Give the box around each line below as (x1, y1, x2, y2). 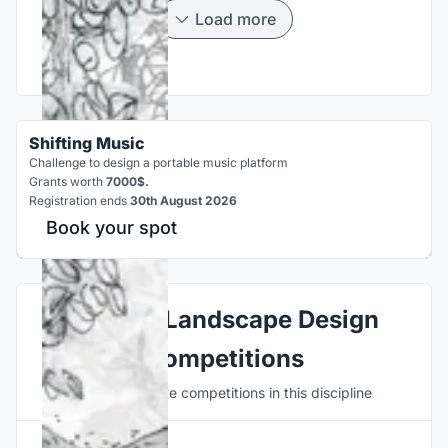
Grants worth (29, 173, 106, 189)
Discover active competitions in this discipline (76, 383, 372, 401)
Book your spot (46, 216, 177, 238)
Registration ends (29, 192, 130, 208)
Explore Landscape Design (69, 304, 379, 334)
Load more (194, 8, 276, 29)
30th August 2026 (130, 192, 237, 208)
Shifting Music (29, 132, 145, 153)
